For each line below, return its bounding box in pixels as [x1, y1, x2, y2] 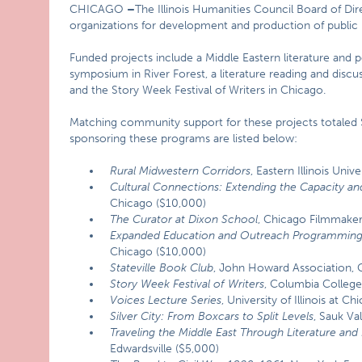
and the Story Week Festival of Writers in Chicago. [69, 83, 326, 97]
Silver [110, 309, 138, 323]
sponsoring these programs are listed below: [69, 132, 298, 145]
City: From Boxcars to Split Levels [137, 309, 314, 323]
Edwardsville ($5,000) [110, 342, 220, 356]
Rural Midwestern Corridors [110, 164, 251, 178]
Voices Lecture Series [110, 293, 222, 307]
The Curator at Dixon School [110, 213, 259, 226]
